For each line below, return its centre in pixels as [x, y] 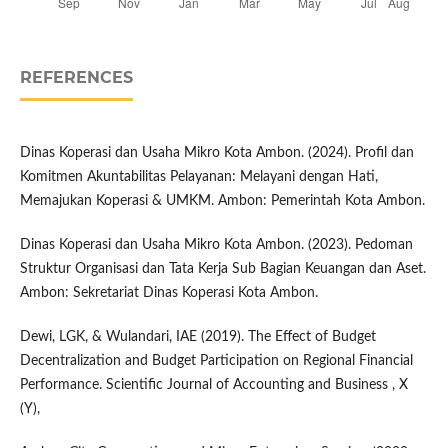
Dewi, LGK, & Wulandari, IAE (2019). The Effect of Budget [197, 337]
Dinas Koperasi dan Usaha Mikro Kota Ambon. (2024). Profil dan [216, 153]
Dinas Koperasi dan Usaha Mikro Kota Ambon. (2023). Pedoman [216, 245]
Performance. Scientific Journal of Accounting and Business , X [213, 385]
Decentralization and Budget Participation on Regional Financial [216, 361]
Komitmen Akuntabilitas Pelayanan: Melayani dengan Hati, [198, 177]
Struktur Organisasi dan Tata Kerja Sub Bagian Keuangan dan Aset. [222, 269]
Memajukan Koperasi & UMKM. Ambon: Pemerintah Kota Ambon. [222, 201]
